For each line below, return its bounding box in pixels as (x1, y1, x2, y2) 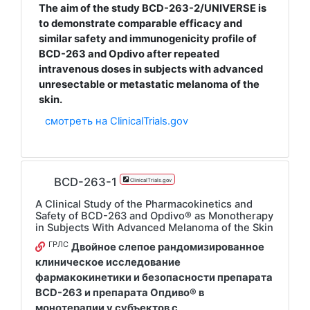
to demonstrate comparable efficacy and (38, 17, 242, 30)
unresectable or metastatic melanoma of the (38, 77, 259, 91)
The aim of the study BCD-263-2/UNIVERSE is (38, 1, 266, 15)
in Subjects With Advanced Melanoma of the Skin (35, 221, 273, 235)
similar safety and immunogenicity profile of (38, 32, 257, 45)
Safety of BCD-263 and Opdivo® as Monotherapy (35, 210, 273, 223)
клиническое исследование (35, 256, 181, 269)
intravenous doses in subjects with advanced (38, 62, 263, 75)
